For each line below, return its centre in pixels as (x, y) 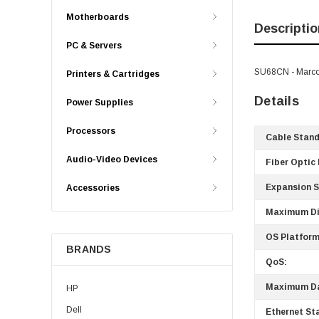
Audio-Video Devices (112, 159)
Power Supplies (100, 103)
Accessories (93, 188)
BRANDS (89, 249)
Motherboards (98, 17)
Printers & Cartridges (113, 74)
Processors (91, 131)
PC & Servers (94, 46)
